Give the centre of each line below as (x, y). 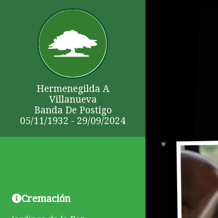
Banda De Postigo (73, 110)
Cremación (46, 199)
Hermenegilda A (73, 89)
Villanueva (73, 100)
